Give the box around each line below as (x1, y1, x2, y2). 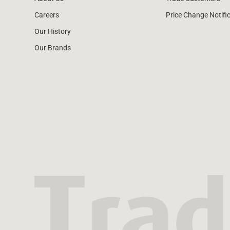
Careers (34, 11, 60, 20)
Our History (34, 27, 71, 36)
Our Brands (34, 44, 71, 52)
